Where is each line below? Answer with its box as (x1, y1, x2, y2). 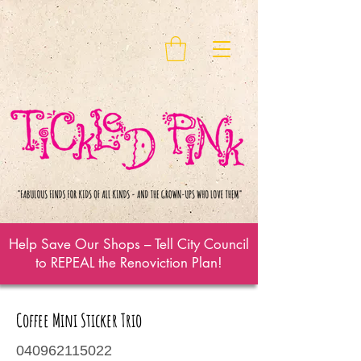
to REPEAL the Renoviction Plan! (35, 253, 222, 272)
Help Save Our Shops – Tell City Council (9, 234, 249, 253)
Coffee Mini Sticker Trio (16, 308, 142, 332)
